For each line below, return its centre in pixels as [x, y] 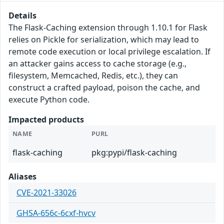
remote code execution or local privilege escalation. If [109, 52]
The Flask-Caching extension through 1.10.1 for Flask [108, 28]
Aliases [22, 177]
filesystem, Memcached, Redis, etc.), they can [93, 76]
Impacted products [46, 120]
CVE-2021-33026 [46, 193]
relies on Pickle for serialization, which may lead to [104, 40]
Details [22, 16]
